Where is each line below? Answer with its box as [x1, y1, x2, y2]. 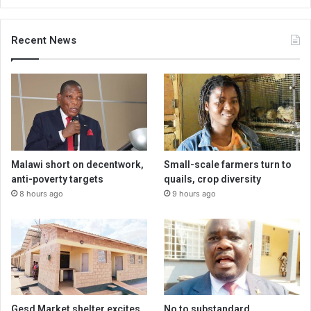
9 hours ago [172, 188, 217, 199]
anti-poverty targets [11, 173, 103, 185]
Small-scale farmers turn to [164, 158, 292, 170]
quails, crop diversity [164, 173, 262, 185]
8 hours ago [19, 188, 63, 199]
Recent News [11, 34, 76, 47]
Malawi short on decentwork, [11, 158, 144, 170]
